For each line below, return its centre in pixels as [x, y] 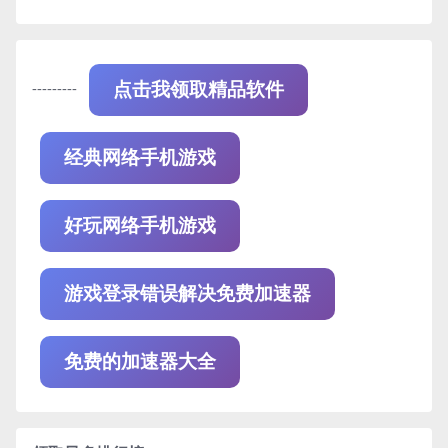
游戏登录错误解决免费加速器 [187, 294]
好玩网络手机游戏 [140, 226]
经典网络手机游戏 [140, 158]
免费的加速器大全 [140, 362]
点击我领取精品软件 [198, 90]
